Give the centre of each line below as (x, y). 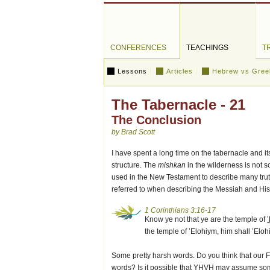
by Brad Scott (133, 132)
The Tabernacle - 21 (178, 105)
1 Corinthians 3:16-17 (180, 210)
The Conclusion (156, 120)
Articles (180, 71)
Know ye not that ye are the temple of (206, 219)
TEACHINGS (207, 48)
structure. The (135, 165)
